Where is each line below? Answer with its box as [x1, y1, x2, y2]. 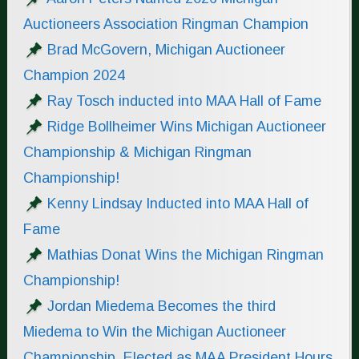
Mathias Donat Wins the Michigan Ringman [46, 247, 324, 264]
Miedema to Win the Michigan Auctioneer [22, 324, 286, 341]
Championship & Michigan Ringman [22, 144, 252, 161]
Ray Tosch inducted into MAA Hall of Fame [46, 93, 321, 110]
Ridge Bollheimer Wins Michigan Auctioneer [46, 119, 326, 135]
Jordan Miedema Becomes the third [46, 298, 276, 315]
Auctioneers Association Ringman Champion [22, 16, 309, 33]
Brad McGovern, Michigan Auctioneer [46, 42, 285, 58]
